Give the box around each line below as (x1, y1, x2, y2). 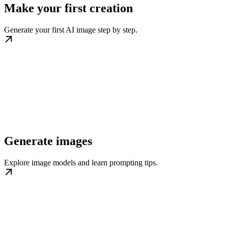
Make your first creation (4, 1, 133, 15)
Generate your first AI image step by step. (4, 25, 137, 34)
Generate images (4, 134, 92, 148)
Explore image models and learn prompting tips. (4, 158, 158, 167)
